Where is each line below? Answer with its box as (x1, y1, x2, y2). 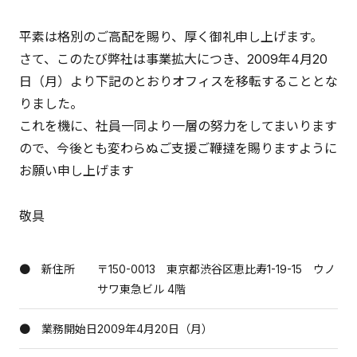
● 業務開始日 (19, 322, 97, 336)
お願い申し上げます (19, 162, 134, 178)
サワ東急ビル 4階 (97, 282, 186, 296)
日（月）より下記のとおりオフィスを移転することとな (19, 73, 338, 89)
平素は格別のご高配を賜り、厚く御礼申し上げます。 (19, 28, 323, 45)
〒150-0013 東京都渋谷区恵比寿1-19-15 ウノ (97, 262, 335, 277)
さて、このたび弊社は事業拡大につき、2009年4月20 (19, 50, 328, 67)
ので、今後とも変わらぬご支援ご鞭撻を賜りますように (19, 139, 337, 156)
